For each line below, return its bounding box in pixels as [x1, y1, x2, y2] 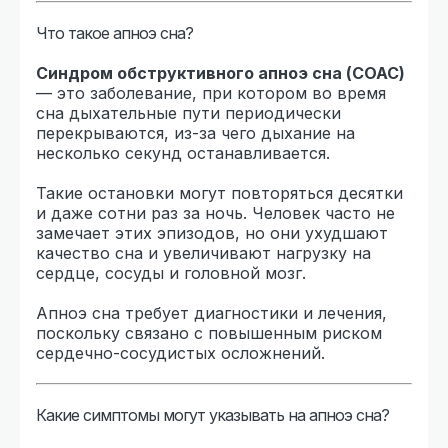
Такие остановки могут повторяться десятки [36, 182, 403, 203]
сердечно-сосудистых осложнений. [36, 342, 325, 363]
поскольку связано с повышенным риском [36, 322, 382, 343]
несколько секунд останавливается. [36, 142, 330, 163]
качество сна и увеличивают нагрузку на [36, 242, 371, 263]
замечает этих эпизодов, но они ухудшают [36, 222, 388, 243]
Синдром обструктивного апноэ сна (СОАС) [36, 62, 405, 83]
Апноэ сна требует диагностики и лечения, [36, 302, 387, 323]
